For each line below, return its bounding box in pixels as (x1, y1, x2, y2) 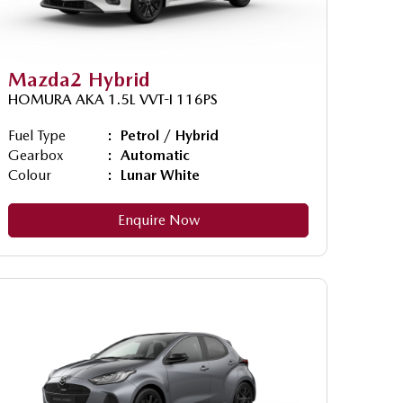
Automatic (121, 146, 190, 164)
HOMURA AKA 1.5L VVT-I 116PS (8, 90, 218, 108)
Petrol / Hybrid (121, 126, 219, 144)
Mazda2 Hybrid (8, 67, 150, 91)
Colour (8, 166, 51, 184)
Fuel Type (8, 126, 66, 144)
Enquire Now (117, 210, 200, 228)
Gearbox (8, 146, 64, 164)
